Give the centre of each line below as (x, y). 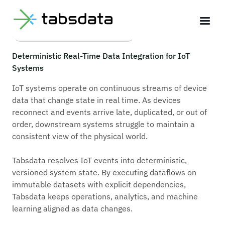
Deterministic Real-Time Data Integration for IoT (101, 56)
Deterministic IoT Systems (75, 33)
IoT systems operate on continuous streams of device (109, 88)
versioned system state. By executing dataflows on (104, 172)
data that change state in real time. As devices (96, 100)
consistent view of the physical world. (80, 136)
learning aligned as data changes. (72, 208)
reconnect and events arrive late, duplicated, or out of (109, 112)
